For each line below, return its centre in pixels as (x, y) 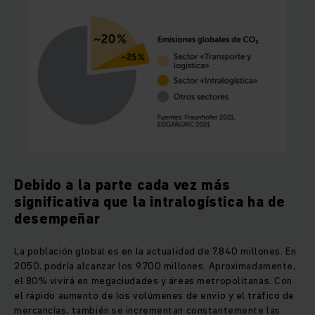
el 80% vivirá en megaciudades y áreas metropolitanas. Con (153, 281)
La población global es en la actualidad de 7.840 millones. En (155, 251)
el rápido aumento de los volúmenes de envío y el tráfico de (155, 296)
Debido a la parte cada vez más (122, 185)
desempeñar (57, 219)
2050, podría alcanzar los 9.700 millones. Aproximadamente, (155, 266)
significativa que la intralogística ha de (150, 202)
